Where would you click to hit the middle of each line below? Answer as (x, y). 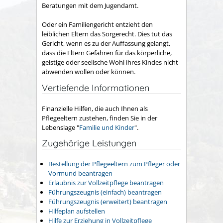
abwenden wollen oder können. (89, 72)
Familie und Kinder (107, 127)
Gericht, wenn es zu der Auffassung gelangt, (106, 44)
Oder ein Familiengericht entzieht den (97, 25)
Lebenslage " (60, 127)
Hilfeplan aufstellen (77, 211)
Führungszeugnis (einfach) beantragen (105, 192)
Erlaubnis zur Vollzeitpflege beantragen (106, 182)
